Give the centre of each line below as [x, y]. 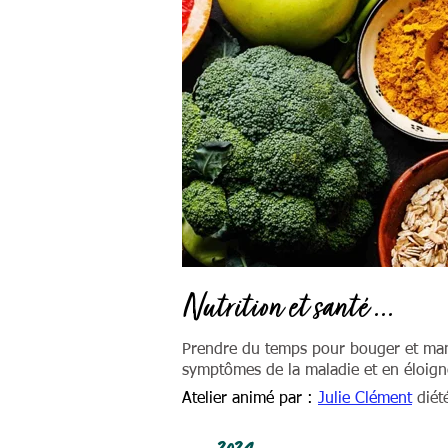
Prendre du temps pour [266, 350]
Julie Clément [365, 399]
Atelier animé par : [247, 399]
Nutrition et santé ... [288, 309]
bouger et [386, 350]
